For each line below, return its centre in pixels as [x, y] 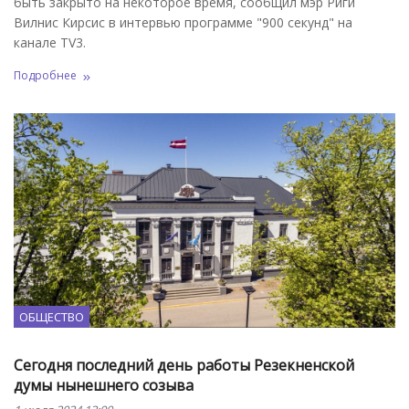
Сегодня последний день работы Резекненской [184, 366]
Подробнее [45, 75]
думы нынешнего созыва [104, 386]
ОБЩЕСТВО [52, 317]
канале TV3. [50, 42]
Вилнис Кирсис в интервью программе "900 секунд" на [183, 22]
